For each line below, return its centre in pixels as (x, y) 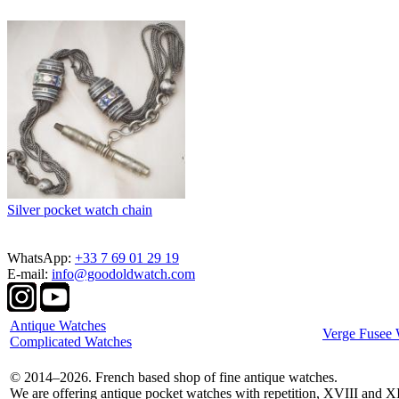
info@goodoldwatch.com (123, 273)
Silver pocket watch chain (80, 209)
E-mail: (29, 273)
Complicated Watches (71, 341)
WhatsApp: (41, 257)
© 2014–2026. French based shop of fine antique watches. (174, 377)
